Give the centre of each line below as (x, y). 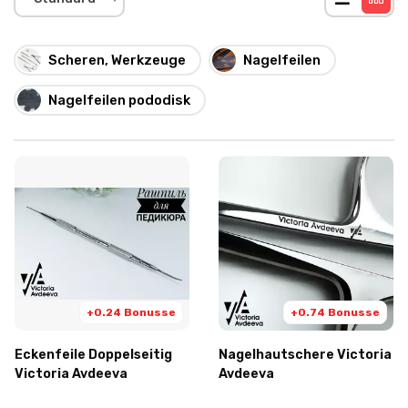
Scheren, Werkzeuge (117, 60)
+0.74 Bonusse (335, 312)
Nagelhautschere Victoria (305, 354)
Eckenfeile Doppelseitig (93, 354)
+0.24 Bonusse (131, 312)
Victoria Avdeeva (71, 373)
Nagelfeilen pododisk (119, 100)
